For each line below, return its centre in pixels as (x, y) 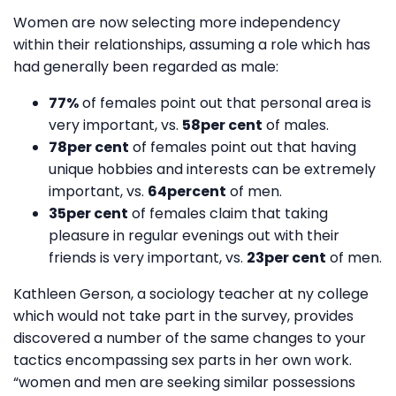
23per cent (286, 257)
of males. (296, 125)
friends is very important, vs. (148, 257)
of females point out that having (243, 147)
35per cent (88, 213)
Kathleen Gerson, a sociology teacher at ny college (191, 293)
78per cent (89, 147)
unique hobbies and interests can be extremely (212, 169)
